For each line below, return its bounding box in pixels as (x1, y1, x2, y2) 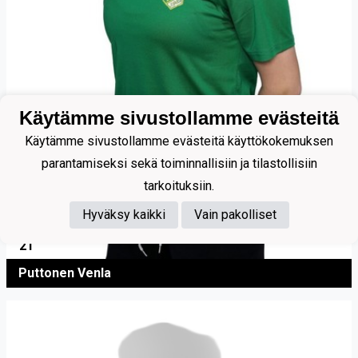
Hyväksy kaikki (82, 206, 165, 222)
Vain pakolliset (193, 206, 276, 222)
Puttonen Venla (18, 265, 111, 281)
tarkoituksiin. (144, 177, 214, 193)
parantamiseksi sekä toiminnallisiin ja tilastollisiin (41, 155, 317, 171)
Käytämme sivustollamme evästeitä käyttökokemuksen (25, 133, 333, 149)
